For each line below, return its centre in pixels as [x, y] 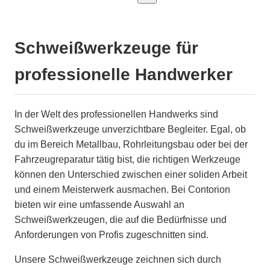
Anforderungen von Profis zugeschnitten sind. [111, 234]
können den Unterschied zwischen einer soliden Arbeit [131, 174]
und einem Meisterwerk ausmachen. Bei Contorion [122, 189]
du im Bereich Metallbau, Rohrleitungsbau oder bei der [131, 144]
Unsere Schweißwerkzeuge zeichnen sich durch [118, 259]
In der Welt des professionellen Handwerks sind [116, 114]
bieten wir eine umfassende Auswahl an [99, 204]
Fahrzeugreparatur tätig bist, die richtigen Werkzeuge [127, 159]
